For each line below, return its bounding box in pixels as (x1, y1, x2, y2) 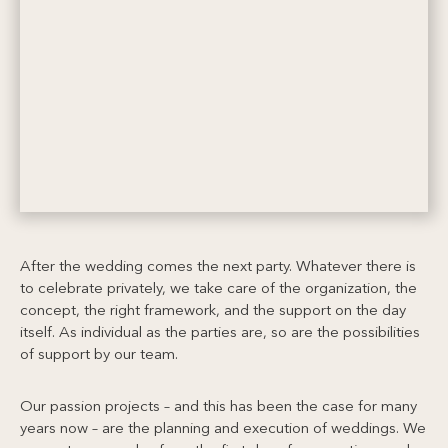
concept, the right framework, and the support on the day (20, 303, 406, 319)
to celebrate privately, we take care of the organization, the (20, 281, 417, 297)
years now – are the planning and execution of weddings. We (20, 421, 426, 437)
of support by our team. (20, 347, 178, 363)
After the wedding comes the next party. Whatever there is (20, 259, 416, 275)
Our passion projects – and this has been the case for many (20, 399, 417, 415)
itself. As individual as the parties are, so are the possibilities (20, 325, 420, 341)
